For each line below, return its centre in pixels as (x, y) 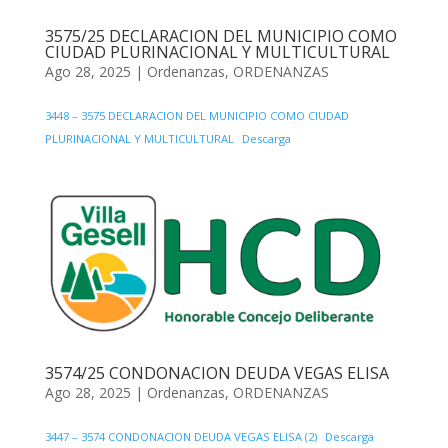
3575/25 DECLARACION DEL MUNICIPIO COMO (220, 36)
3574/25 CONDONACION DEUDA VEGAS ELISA (216, 373)
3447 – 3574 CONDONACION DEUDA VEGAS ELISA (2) (180, 437)
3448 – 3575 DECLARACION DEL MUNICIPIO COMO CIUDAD (196, 116)
